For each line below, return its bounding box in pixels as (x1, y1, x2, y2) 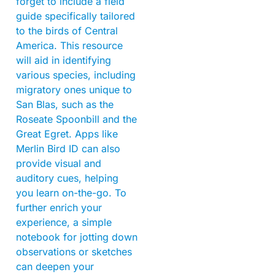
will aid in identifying (16, 53, 111, 66)
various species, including (16, 68, 136, 81)
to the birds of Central (16, 24, 118, 37)
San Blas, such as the (16, 98, 114, 110)
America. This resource (16, 39, 123, 52)
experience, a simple (16, 215, 112, 228)
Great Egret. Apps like (16, 127, 118, 140)
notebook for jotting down (16, 230, 137, 243)
